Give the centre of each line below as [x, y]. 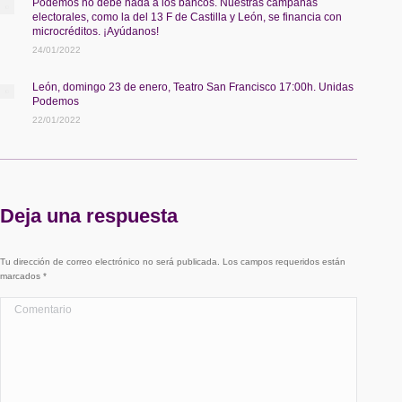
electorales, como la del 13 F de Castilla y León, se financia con [187, 17]
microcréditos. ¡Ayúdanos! [96, 31]
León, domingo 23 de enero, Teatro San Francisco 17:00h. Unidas [193, 87]
